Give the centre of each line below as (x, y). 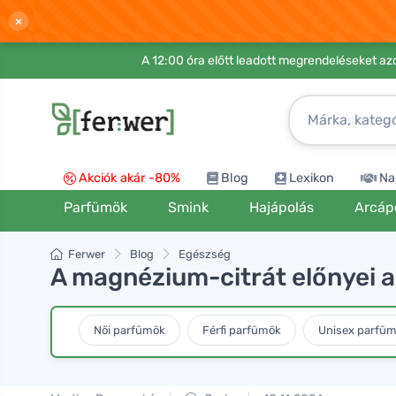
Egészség (205, 254)
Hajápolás (281, 207)
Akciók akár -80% (129, 178)
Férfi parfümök (242, 330)
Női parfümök (129, 330)
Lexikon (312, 178)
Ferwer (87, 254)
